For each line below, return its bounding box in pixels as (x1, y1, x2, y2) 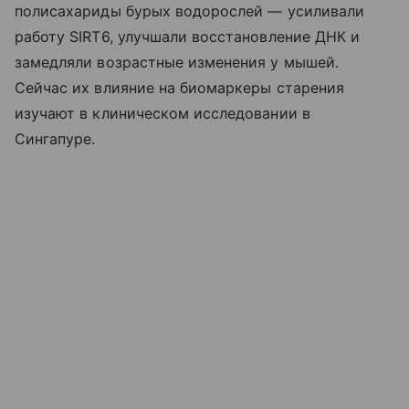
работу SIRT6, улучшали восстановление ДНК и (15, 27, 361, 47)
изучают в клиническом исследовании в (15, 104, 310, 123)
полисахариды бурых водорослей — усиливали (15, 2, 364, 21)
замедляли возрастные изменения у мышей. (15, 53, 339, 72)
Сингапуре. (15, 130, 96, 149)
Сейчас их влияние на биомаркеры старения (15, 79, 344, 98)
